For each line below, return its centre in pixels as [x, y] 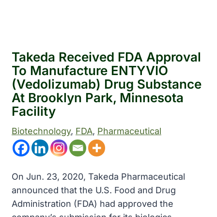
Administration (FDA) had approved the [93, 204]
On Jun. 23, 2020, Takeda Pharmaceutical [98, 177]
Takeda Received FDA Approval [106, 57]
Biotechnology [41, 131]
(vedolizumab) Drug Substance [107, 84]
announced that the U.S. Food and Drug [94, 190]
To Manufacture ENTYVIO [90, 70]
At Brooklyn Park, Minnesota [98, 98]
